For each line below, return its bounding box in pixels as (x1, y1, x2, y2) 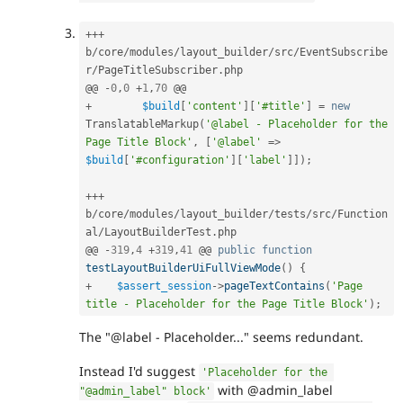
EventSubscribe (300, 45, 388, 58)
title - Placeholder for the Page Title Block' (85, 297, 369, 310)
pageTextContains (224, 279, 325, 292)
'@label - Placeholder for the (205, 117, 388, 130)
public (218, 243, 255, 256)
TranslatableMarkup (85, 117, 199, 130)
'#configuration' (130, 153, 230, 166)
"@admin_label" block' (79, 385, 211, 399)
